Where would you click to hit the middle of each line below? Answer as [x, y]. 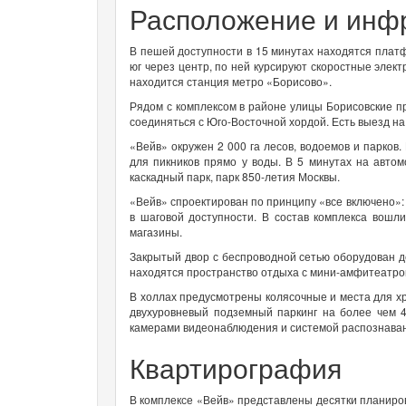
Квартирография [236, 367]
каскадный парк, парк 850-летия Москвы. [236, 176]
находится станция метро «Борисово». [232, 81]
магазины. [156, 231]
